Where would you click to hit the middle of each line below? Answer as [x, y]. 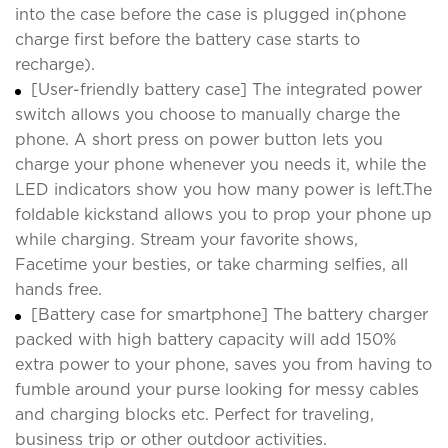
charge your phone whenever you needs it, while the [220, 164]
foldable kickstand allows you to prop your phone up [223, 214]
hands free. [58, 289]
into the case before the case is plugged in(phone [210, 14]
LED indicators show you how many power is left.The [223, 189]
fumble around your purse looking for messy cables [217, 389]
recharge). [55, 64]
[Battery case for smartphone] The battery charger [229, 314]
